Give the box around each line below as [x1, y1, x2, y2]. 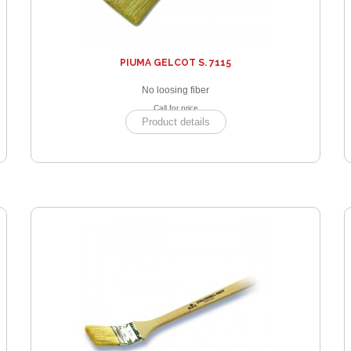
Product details [141, 116, 210, 128]
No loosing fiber [142, 85, 209, 96]
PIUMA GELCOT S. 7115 [120, 57, 231, 69]
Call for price [153, 103, 198, 113]
